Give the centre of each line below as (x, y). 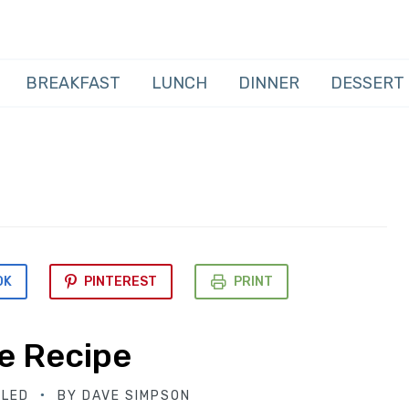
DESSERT (367, 83)
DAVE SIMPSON (136, 396)
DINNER (269, 83)
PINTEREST (121, 282)
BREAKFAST (73, 83)
